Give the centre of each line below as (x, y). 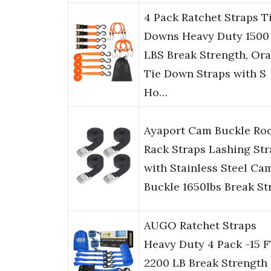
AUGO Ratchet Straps (200, 226)
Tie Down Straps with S (205, 74)
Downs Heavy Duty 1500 (207, 36)
